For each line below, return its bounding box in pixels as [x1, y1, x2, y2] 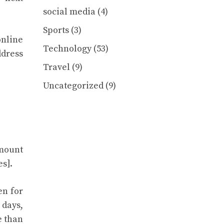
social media [43, 6, 95, 18]
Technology [43, 43, 91, 55]
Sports [43, 24, 69, 36]
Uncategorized [43, 80, 103, 92]
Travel [43, 61, 70, 73]
